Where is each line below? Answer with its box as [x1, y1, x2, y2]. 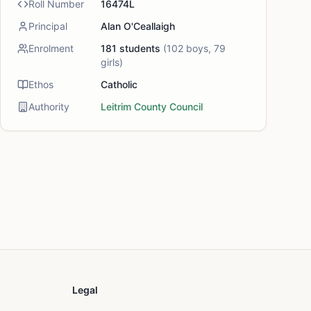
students [117, 42, 160, 54]
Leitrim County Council [101, 101, 203, 112]
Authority [28, 101, 69, 112]
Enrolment [28, 42, 74, 54]
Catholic [101, 78, 137, 90]
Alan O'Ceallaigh [101, 20, 175, 32]
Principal [28, 20, 67, 32]
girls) [101, 56, 123, 68]
